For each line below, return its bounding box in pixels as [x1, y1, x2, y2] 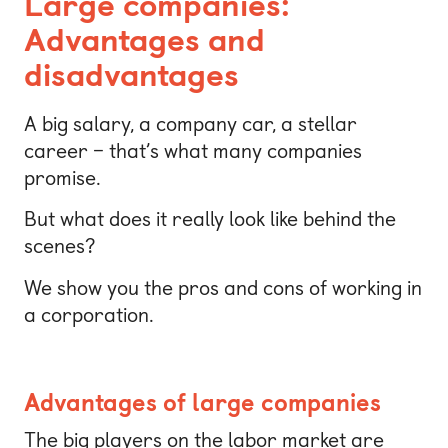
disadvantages [24, 56, 239, 95]
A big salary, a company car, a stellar [24, 111, 357, 136]
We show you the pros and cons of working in [24, 275, 422, 300]
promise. [24, 165, 101, 190]
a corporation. [24, 302, 154, 327]
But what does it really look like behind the [24, 207, 396, 232]
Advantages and [24, 21, 265, 60]
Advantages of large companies [24, 387, 381, 417]
